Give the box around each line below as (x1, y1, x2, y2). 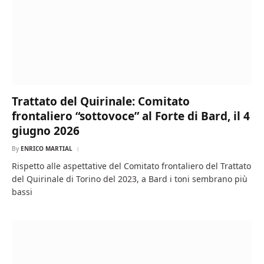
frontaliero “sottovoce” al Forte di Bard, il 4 (12, 108, 250, 124)
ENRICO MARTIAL (21, 144, 72, 153)
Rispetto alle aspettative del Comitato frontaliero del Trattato (12, 160, 251, 171)
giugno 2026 (12, 123, 80, 138)
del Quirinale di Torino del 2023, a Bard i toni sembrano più (12, 173, 247, 184)
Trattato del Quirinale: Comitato (12, 93, 190, 109)
